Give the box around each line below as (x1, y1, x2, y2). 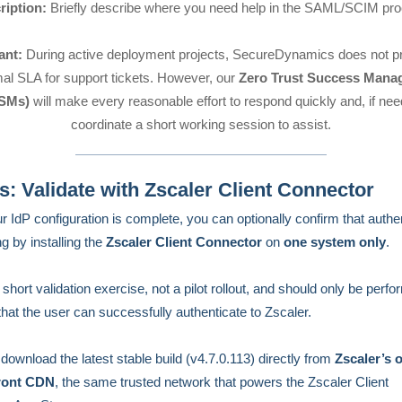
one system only (284, 234, 386, 249)
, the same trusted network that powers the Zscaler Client (55, 374, 389, 389)
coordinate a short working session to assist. (71, 117, 331, 132)
